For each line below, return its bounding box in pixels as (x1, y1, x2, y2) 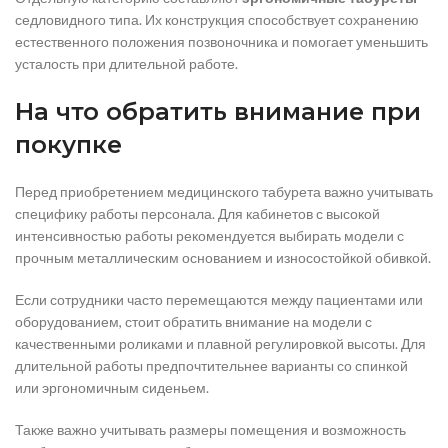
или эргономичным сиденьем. (15, 378, 209, 396)
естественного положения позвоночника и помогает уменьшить (15, 32, 428, 50)
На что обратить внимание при (15, 96, 421, 126)
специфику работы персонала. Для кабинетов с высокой (15, 204, 380, 222)
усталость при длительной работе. (15, 54, 238, 72)
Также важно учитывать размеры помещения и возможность (15, 420, 406, 438)
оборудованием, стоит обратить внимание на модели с (15, 312, 372, 330)
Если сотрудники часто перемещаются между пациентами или (15, 290, 423, 308)
